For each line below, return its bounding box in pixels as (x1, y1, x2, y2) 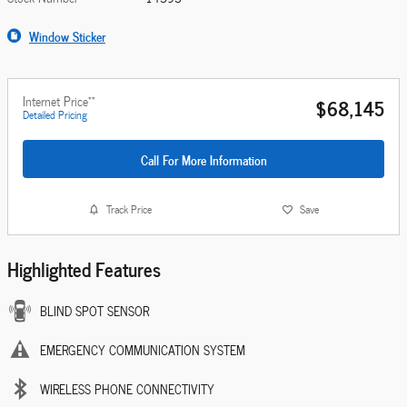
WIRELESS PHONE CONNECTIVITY (40, 378, 214, 400)
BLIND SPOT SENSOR (40, 300, 149, 322)
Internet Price (23, 91, 88, 113)
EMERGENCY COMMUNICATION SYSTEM (40, 339, 245, 361)
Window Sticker (29, 25, 105, 47)
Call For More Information (140, 148, 267, 170)
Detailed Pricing (23, 105, 87, 124)
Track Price (105, 200, 152, 219)
